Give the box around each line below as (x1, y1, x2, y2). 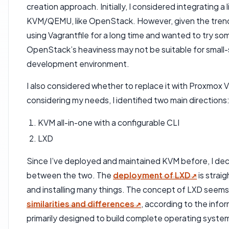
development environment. (27, 59, 130, 69)
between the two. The (27, 170, 113, 180)
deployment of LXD (113, 170, 191, 180)
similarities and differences (27, 199, 135, 209)
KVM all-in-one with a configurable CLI (37, 117, 179, 127)
